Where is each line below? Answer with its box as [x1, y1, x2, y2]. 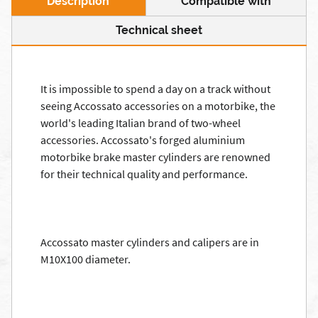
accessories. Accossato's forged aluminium [40, 133, 245, 147]
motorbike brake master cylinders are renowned [40, 150, 270, 164]
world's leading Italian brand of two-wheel [40, 116, 241, 130]
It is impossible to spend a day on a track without [40, 82, 270, 96]
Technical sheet [116, 23, 202, 37]
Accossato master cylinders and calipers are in [40, 235, 259, 249]
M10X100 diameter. [40, 252, 131, 266]
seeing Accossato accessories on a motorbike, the [40, 99, 275, 113]
